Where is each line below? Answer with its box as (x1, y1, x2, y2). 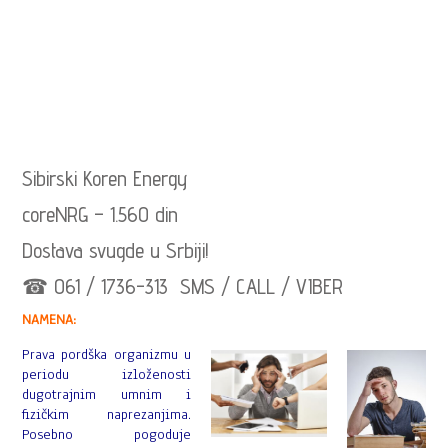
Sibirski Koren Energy (22, 166, 188, 191)
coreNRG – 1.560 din (22, 202, 179, 227)
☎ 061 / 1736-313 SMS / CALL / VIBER (22, 274, 344, 299)
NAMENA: (22, 310, 77, 329)
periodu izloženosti (22, 365, 191, 384)
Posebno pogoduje (22, 425, 191, 444)
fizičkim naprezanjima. (22, 405, 191, 424)
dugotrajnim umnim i (22, 385, 191, 404)
